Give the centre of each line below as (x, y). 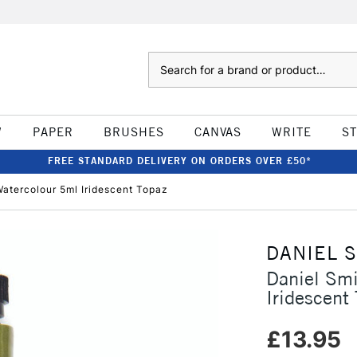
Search (164, 60)
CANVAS (218, 132)
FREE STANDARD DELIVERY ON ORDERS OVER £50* (179, 161)
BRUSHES (133, 132)
